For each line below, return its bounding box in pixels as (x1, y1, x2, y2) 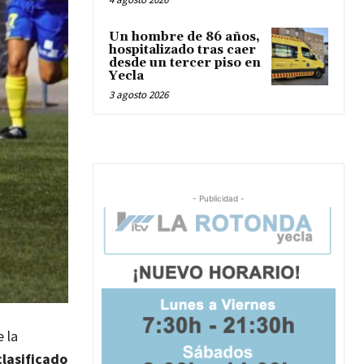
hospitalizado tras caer (109, 42, 256, 58)
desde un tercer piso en (109, 55, 261, 71)
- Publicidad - (193, 193, 245, 204)
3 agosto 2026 (109, 88, 168, 102)
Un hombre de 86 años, (109, 29, 260, 45)
